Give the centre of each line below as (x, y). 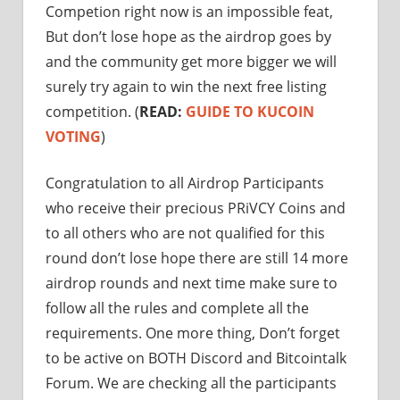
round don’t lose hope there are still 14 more (197, 258)
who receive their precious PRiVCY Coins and (196, 208)
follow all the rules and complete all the (177, 308)
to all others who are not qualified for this (185, 233)
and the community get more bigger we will (191, 61)
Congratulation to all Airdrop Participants (185, 183)
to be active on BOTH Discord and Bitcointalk (196, 358)
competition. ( (92, 111)
